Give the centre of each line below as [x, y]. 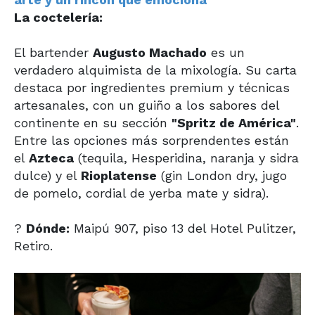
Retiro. [33, 245]
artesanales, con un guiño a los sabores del [147, 105]
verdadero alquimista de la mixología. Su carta [155, 70]
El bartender [53, 52]
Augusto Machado [150, 52]
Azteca [51, 157]
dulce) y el [47, 175]
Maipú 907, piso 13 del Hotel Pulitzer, [183, 228]
